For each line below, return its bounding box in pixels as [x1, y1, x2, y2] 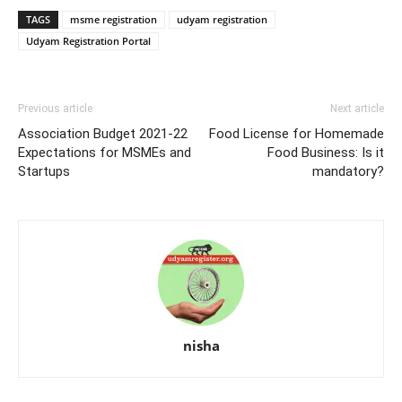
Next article [330, 101, 384, 115]
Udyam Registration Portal [26, 33, 151, 48]
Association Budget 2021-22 [18, 125, 188, 142]
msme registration [70, 12, 157, 26]
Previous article [18, 101, 92, 115]
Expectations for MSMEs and [18, 144, 191, 161]
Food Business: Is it [267, 144, 384, 161]
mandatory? [312, 162, 384, 179]
